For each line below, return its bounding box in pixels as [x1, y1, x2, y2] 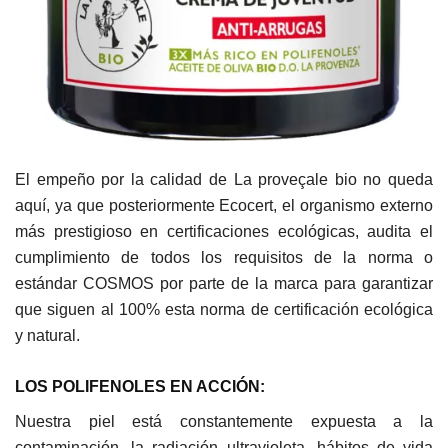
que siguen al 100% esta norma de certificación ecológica [15, 300, 433, 318]
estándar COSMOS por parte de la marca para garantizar [15, 274, 433, 292]
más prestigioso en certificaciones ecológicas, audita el [15, 222, 433, 240]
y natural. [15, 326, 80, 344]
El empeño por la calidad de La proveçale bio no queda [15, 170, 433, 188]
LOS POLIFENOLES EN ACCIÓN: [15, 377, 265, 395]
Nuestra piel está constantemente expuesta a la [15, 412, 433, 430]
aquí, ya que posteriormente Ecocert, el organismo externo [15, 196, 433, 214]
